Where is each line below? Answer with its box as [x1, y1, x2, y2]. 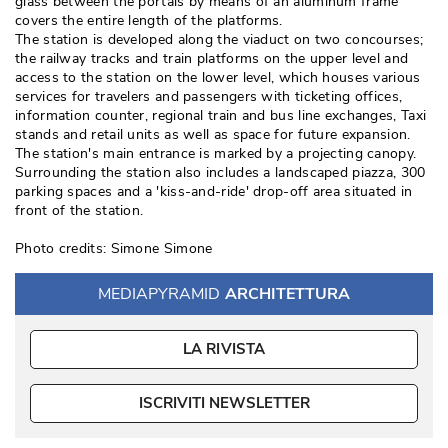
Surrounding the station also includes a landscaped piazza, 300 [15, 163, 426, 182]
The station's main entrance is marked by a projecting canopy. [15, 144, 417, 163]
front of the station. [15, 201, 148, 220]
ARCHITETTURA [225, 283, 350, 305]
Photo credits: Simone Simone [15, 239, 213, 258]
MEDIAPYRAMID [98, 283, 220, 305]
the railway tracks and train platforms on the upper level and [15, 49, 409, 68]
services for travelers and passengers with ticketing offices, [15, 87, 403, 106]
